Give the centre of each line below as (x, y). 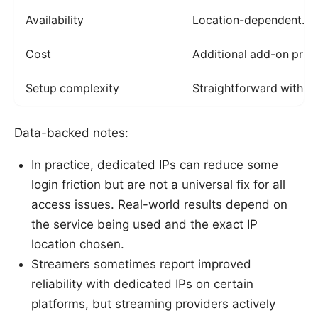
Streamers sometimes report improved (141, 264)
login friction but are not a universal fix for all (158, 184)
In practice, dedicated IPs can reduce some (155, 164)
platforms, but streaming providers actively (153, 303)
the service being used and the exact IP (144, 224)
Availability (55, 20)
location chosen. (78, 244)
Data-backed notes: (71, 132)
